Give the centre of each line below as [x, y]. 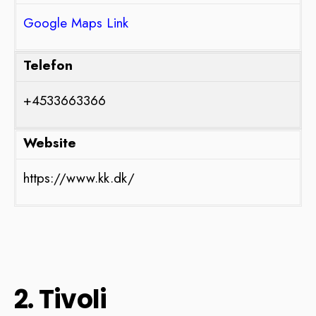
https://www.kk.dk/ [79, 178]
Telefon [48, 66]
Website [50, 143]
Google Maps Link [76, 23]
